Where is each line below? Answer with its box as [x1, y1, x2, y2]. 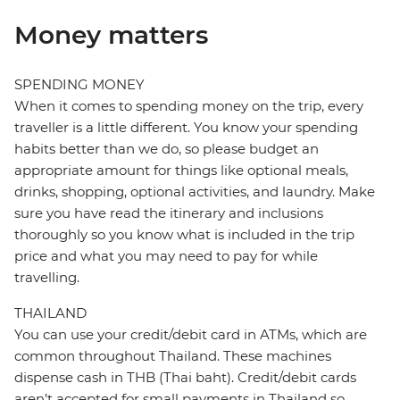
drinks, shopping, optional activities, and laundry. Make [14, 183, 375, 201]
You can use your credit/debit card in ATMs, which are [14, 326, 367, 344]
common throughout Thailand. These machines [14, 347, 331, 365]
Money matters [14, 20, 208, 51]
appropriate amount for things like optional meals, [14, 162, 348, 179]
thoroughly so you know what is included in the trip [14, 226, 354, 244]
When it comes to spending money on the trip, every [14, 97, 363, 115]
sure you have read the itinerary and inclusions [14, 204, 323, 222]
